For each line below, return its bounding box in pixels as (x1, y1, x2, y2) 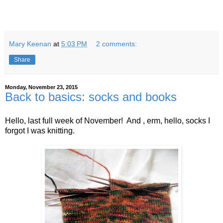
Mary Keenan (9, 40, 51, 48)
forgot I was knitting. (5, 126, 75, 135)
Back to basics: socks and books (5, 90, 177, 104)
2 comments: (96, 40, 137, 48)
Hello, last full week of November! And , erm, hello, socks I (5, 116, 210, 125)
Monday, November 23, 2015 (5, 84, 78, 91)
